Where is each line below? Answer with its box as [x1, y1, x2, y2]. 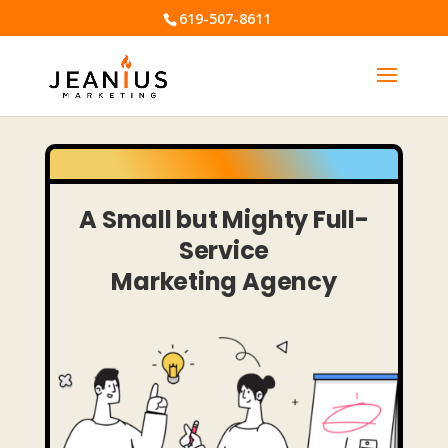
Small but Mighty [101, 203, 309, 236]
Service [178, 234, 270, 267]
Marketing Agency [111, 265, 337, 298]
